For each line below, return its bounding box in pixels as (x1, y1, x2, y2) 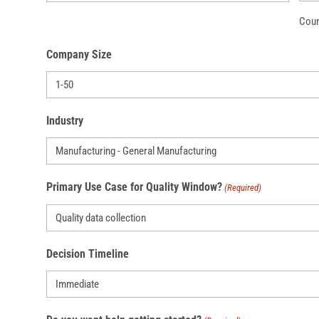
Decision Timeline (46, 247, 129, 261)
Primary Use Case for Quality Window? (46, 180, 222, 194)
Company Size (46, 48, 112, 62)
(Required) (224, 182, 261, 194)
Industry (46, 114, 83, 128)
